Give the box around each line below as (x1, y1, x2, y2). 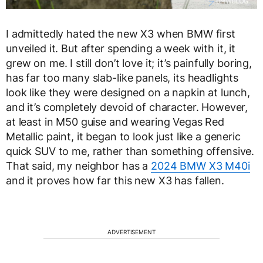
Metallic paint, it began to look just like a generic (6, 130, 241, 143)
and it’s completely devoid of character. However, (6, 101, 248, 114)
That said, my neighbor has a (6, 160, 151, 173)
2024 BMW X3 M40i (150, 160, 250, 173)
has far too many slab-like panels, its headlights (6, 72, 239, 85)
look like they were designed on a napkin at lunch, (6, 86, 250, 99)
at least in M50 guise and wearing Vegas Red (6, 116, 224, 129)
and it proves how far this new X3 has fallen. (6, 174, 224, 187)
